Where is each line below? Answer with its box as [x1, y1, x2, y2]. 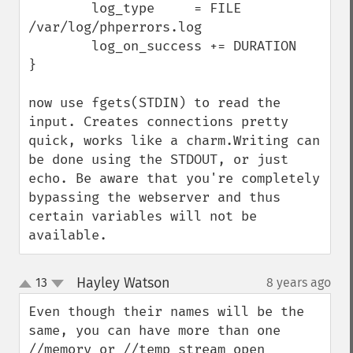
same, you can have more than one [28, 322, 281, 339]
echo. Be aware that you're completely [28, 170, 320, 187]
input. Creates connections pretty [28, 113, 288, 130]
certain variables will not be [28, 208, 257, 225]
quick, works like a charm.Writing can [28, 132, 320, 149]
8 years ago [266, 275, 331, 290]
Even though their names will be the [28, 303, 304, 320]
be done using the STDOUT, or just [28, 151, 288, 168]
